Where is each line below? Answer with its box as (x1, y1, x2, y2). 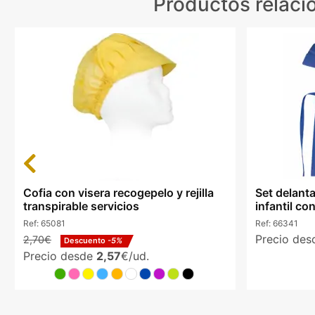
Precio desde (23, 248, 96, 263)
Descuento (64, 235, 108, 245)
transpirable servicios (23, 199, 139, 214)
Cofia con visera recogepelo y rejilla (23, 186, 214, 200)
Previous (18, 151, 63, 166)
